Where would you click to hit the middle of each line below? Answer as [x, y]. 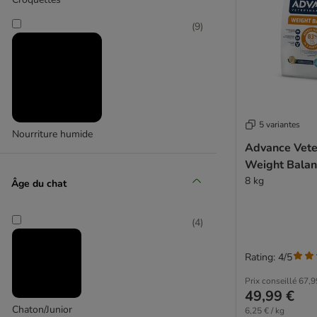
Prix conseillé [271, 281]
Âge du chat [39, 183]
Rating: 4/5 [269, 257]
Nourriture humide [52, 134]
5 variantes [279, 124]
